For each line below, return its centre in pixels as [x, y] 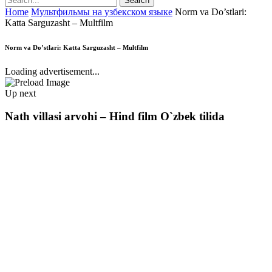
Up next [20, 93]
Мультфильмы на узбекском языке [102, 12]
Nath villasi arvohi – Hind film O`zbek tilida [115, 117]
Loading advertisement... [52, 71]
